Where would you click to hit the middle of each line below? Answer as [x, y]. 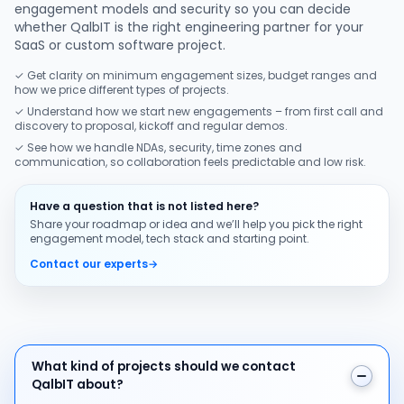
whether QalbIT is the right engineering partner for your [189, 27]
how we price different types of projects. [122, 90]
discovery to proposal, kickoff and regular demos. [151, 126]
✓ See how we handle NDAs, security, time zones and [158, 147]
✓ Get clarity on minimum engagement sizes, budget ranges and [196, 75]
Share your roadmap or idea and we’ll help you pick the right [196, 224]
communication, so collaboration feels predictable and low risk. [190, 162]
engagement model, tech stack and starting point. [170, 239]
